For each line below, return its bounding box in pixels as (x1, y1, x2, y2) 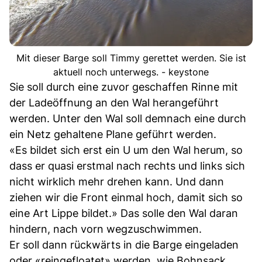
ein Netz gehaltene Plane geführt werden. (9, 128, 216, 141)
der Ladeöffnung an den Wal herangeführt (9, 96, 219, 109)
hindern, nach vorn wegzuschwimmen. (9, 223, 202, 236)
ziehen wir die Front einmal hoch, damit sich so (9, 191, 243, 204)
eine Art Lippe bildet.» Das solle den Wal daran (9, 207, 238, 220)
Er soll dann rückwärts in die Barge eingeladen (9, 239, 239, 251)
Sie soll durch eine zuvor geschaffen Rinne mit (9, 81, 238, 94)
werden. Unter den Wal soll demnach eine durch (9, 112, 246, 125)
